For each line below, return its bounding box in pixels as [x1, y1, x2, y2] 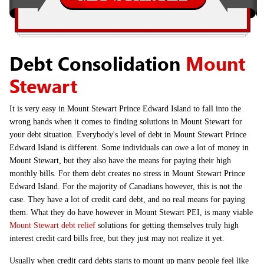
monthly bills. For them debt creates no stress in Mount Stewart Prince [9, 169, 245, 178]
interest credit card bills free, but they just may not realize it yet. [9, 234, 225, 243]
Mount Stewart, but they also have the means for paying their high [9, 156, 231, 165]
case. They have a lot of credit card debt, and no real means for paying [9, 195, 245, 204]
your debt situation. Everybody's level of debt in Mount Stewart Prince [9, 130, 246, 139]
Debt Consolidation [9, 53, 186, 75]
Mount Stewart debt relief [9, 221, 95, 230]
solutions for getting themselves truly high [95, 221, 239, 230]
